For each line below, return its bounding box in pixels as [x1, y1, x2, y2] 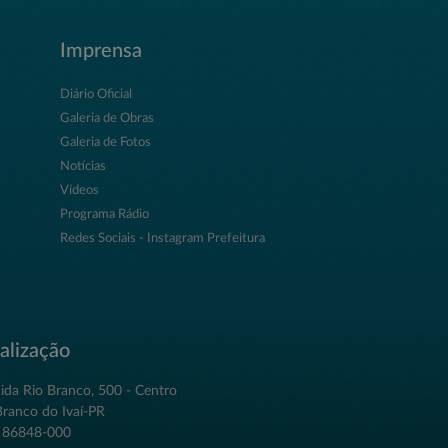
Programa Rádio [59, 207, 149, 221]
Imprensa [59, 40, 142, 61]
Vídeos [59, 183, 99, 197]
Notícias [59, 159, 106, 173]
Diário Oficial [59, 87, 132, 101]
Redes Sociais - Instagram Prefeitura [59, 231, 265, 245]
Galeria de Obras [59, 111, 154, 125]
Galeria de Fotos [59, 135, 151, 149]
